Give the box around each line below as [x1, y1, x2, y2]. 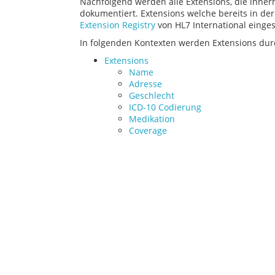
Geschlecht [129, 90, 174, 101]
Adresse [129, 78, 162, 90]
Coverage [129, 125, 167, 136]
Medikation [129, 113, 175, 125]
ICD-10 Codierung [129, 101, 201, 113]
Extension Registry [80, 19, 155, 31]
